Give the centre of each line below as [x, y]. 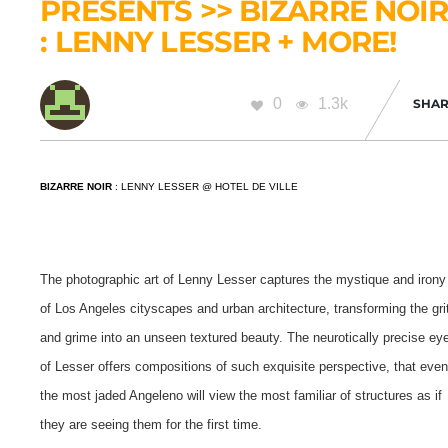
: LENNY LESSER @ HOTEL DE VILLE [205, 186]
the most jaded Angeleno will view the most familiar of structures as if [241, 396]
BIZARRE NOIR [76, 186]
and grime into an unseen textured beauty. [164, 338]
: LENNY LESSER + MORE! [218, 41]
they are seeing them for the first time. [151, 425]
